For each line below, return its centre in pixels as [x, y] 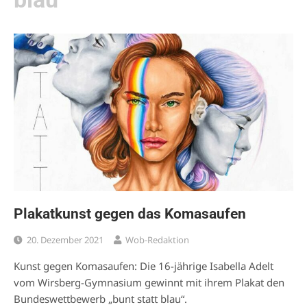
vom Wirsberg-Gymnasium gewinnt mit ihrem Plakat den [149, 283]
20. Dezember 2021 [65, 240]
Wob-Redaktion [157, 240]
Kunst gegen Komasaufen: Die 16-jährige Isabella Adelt [144, 266]
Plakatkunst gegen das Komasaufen [130, 213]
